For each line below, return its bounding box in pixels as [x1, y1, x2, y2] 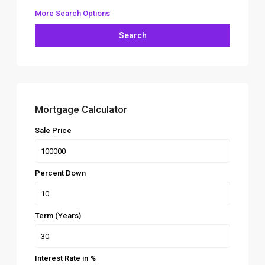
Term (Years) [35, 211, 82, 221]
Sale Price [35, 126, 72, 135]
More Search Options [35, 9, 111, 18]
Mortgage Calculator [35, 104, 128, 116]
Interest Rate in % [35, 254, 96, 263]
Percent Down [35, 169, 86, 178]
